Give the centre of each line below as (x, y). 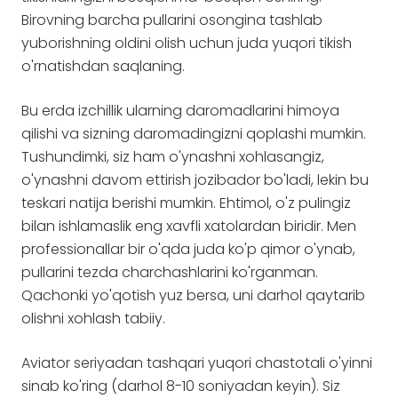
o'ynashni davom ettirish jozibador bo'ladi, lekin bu (195, 180)
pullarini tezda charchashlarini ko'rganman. (170, 272)
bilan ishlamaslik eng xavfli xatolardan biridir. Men (189, 226)
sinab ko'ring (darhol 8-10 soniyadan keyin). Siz (181, 386)
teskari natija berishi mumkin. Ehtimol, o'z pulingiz (186, 203)
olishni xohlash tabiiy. (93, 318)
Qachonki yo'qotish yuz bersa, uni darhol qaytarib (193, 295)
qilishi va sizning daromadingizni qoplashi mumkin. (194, 134)
